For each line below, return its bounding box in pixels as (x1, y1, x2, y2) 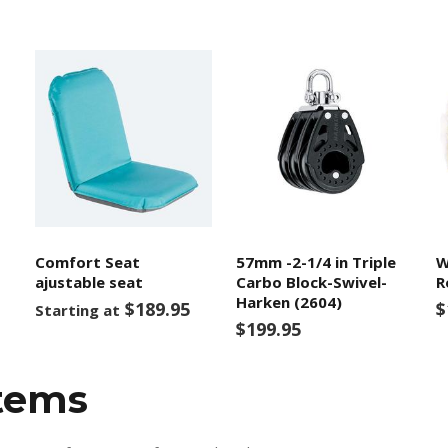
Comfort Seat (35, 252, 141, 272)
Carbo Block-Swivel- (235, 272, 387, 292)
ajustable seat (35, 272, 144, 292)
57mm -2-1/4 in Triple (235, 252, 396, 272)
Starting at (35, 300, 121, 320)
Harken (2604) (235, 292, 342, 312)
